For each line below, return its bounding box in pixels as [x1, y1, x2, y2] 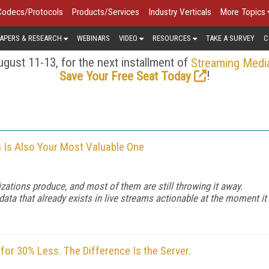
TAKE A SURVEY [206, 33, 255, 43]
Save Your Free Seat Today [59, 68, 191, 83]
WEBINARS [77, 33, 110, 43]
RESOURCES [153, 33, 191, 43]
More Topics [220, 7, 265, 17]
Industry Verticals [148, 7, 211, 17]
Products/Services [72, 7, 139, 17]
